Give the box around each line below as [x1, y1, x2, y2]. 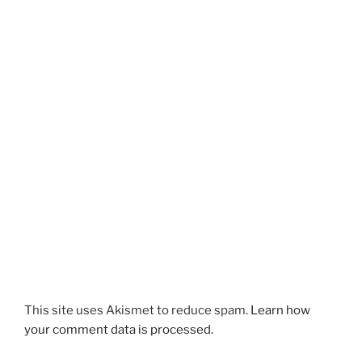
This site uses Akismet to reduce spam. [24, 303, 250, 318]
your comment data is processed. [24, 322, 213, 338]
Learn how [250, 303, 310, 318]
